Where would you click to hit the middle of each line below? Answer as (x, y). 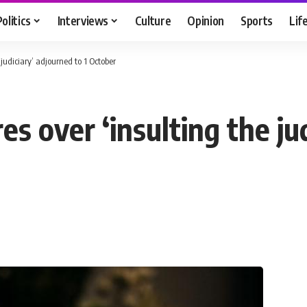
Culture (153, 20)
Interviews (83, 20)
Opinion (206, 20)
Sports (257, 20)
